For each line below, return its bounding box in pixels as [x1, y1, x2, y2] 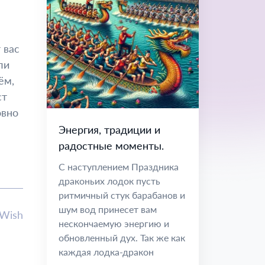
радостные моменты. [59, 139, 164, 152]
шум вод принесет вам [59, 203, 157, 215]
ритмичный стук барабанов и [59, 189, 185, 201]
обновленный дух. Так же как [59, 232, 185, 243]
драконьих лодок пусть [59, 175, 160, 186]
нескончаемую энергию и [59, 218, 169, 229]
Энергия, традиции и [59, 123, 160, 136]
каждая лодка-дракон [59, 246, 154, 257]
